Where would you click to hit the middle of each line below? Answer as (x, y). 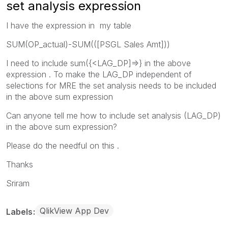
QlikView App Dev (74, 210)
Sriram (18, 183)
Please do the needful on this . (63, 145)
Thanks (20, 164)
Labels (20, 211)
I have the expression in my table (69, 25)
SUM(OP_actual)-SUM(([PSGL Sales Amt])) (88, 44)
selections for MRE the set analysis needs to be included (111, 85)
